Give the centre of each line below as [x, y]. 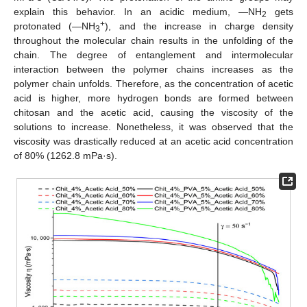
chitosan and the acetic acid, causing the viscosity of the [153, 113]
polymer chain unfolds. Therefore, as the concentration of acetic [153, 84]
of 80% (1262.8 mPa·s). [65, 156]
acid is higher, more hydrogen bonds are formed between [153, 98]
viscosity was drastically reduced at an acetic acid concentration [153, 142]
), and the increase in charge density [199, 26]
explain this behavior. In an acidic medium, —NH [138, 12]
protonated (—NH [55, 26]
